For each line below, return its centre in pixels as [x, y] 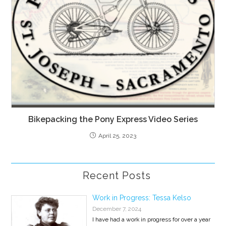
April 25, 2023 [117, 135]
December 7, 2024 [117, 209]
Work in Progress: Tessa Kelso [142, 197]
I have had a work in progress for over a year [151, 219]
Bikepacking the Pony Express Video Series [113, 119]
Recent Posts [117, 175]
